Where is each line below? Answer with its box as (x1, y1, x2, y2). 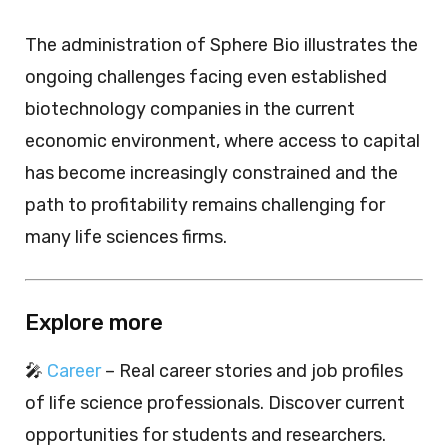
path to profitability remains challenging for (25, 193, 385, 216)
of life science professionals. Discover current (25, 391, 405, 414)
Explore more (25, 308, 163, 336)
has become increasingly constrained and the (25, 161, 398, 184)
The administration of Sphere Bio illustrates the (25, 33, 418, 56)
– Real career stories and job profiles (101, 359, 403, 382)
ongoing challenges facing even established (25, 65, 387, 88)
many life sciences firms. (25, 225, 227, 248)
